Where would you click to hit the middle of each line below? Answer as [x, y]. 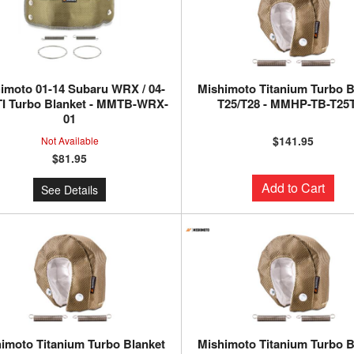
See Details [70, 190]
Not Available [70, 140]
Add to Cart [293, 188]
